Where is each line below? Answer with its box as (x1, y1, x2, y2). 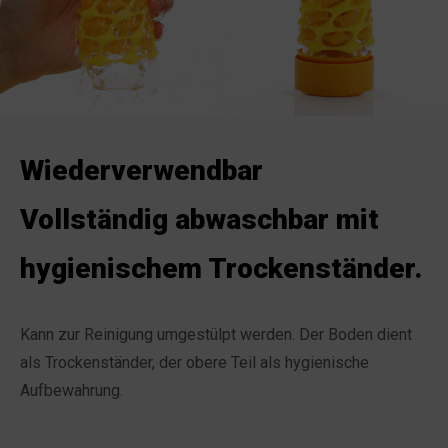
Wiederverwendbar (20, 153, 263, 187)
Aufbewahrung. (20, 380, 123, 400)
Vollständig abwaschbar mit (20, 202, 379, 236)
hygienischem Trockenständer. (20, 251, 422, 285)
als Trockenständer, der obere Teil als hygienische (20, 352, 369, 372)
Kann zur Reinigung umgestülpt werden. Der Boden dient (20, 324, 412, 344)
